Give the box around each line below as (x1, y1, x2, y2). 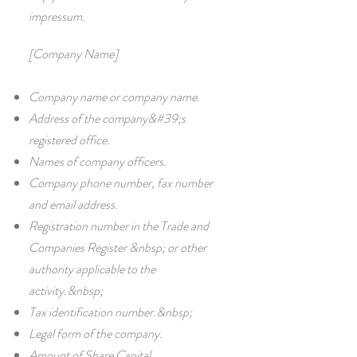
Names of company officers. (29, 152, 167, 171)
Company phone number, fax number (29, 174, 213, 192)
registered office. (29, 131, 110, 149)
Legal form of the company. (29, 324, 163, 343)
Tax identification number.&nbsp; (29, 303, 192, 321)
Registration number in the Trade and (29, 217, 209, 235)
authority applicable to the (29, 260, 155, 278)
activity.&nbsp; (29, 281, 103, 300)
